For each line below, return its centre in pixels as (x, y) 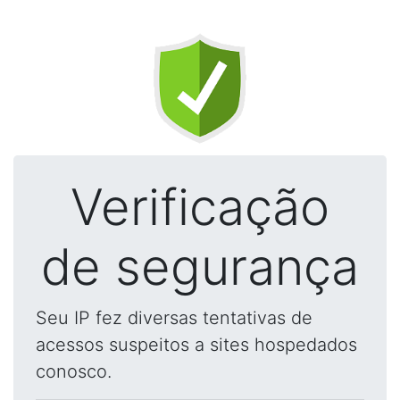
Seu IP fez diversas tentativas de (174, 318)
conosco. (74, 371)
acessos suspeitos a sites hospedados (196, 345)
